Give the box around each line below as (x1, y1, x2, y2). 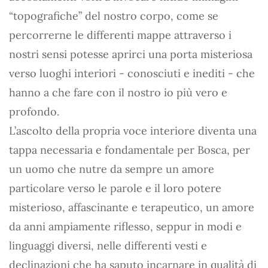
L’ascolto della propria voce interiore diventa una (9, 124, 257, 138)
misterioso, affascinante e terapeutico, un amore (9, 200, 254, 214)
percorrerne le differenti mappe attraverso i (9, 28, 232, 42)
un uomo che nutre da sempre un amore (9, 162, 214, 176)
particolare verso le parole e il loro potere (9, 181, 221, 195)
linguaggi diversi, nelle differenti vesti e (9, 239, 207, 252)
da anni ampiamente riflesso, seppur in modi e (9, 220, 242, 233)
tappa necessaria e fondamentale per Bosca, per (9, 143, 250, 157)
